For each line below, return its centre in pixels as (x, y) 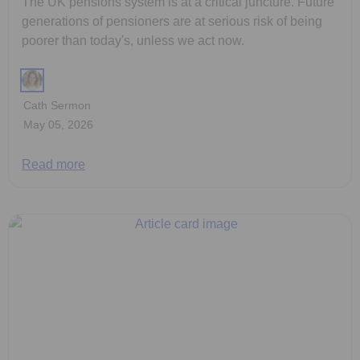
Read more (53, 164)
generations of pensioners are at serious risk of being (172, 21)
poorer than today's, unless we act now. (133, 40)
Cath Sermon (57, 105)
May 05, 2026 (58, 124)
